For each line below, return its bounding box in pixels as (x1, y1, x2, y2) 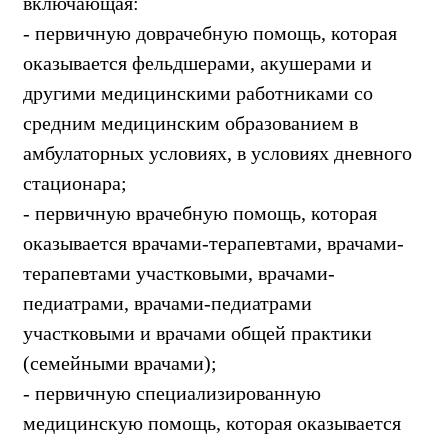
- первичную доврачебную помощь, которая (23, 21, 397, 44)
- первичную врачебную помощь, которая (23, 201, 377, 224)
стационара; (23, 171, 127, 194)
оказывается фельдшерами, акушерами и (23, 51, 372, 74)
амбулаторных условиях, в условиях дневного (23, 141, 412, 164)
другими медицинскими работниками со (23, 81, 373, 104)
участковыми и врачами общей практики (23, 321, 372, 344)
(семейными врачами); (23, 351, 217, 374)
